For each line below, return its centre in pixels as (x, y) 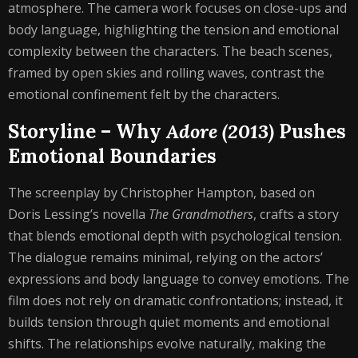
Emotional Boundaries (112, 156)
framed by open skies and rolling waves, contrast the (166, 73)
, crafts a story (296, 214)
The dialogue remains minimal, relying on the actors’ (165, 257)
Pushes (310, 131)
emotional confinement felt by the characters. (144, 94)
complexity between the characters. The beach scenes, (170, 51)
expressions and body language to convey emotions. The (179, 279)
